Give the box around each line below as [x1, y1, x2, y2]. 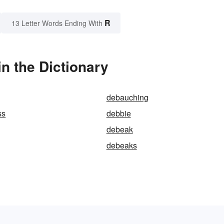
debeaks [106, 139, 137, 151]
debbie [106, 107, 131, 119]
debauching [106, 91, 148, 103]
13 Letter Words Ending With [11, 18, 102, 28]
